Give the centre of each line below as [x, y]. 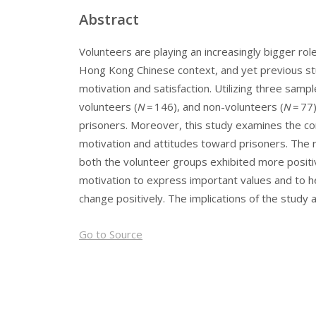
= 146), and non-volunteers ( [214, 107]
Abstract [109, 19]
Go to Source [111, 234]
